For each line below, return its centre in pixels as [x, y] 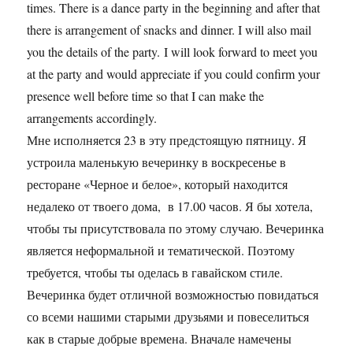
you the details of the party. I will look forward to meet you [173, 52]
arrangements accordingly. [92, 118]
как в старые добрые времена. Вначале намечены [160, 338]
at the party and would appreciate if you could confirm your [174, 74]
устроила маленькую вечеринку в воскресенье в [157, 162]
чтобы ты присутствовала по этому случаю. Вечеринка [176, 228]
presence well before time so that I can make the [146, 96]
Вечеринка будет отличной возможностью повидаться [173, 294]
